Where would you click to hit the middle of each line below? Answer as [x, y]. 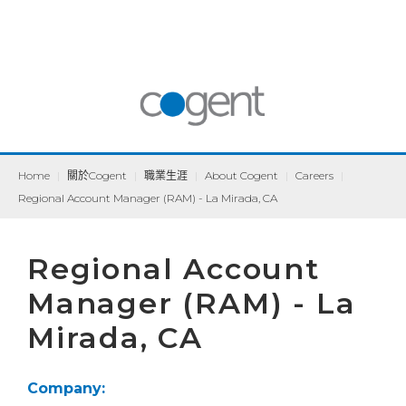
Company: [66, 388]
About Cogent [242, 176]
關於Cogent [97, 176]
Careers [314, 176]
